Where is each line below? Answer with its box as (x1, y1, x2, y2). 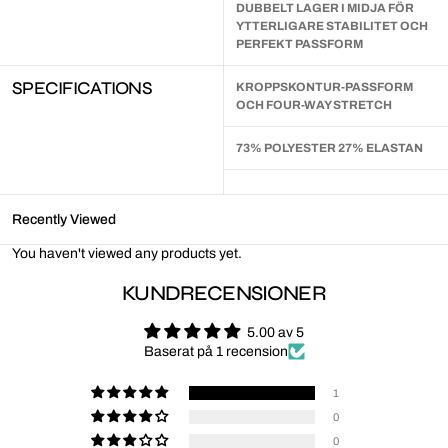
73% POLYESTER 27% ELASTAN (236, 141, 423, 156)
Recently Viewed (12, 211, 116, 227)
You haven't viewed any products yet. (12, 246, 242, 262)
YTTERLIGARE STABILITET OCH (236, 19, 428, 34)
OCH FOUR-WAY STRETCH (236, 98, 392, 113)
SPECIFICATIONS (12, 77, 152, 100)
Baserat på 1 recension (143, 344, 288, 360)
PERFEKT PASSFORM (236, 37, 363, 52)
